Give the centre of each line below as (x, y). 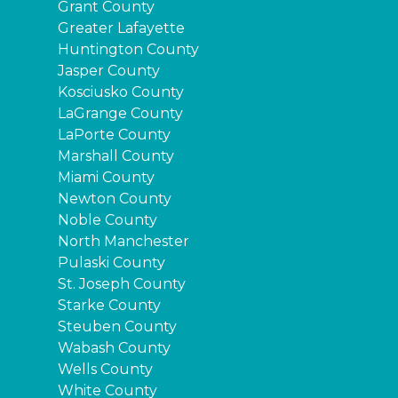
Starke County (109, 305)
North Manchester (123, 241)
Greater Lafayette (121, 28)
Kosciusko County (121, 92)
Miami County (106, 177)
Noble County (107, 219)
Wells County (105, 369)
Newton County (115, 198)
